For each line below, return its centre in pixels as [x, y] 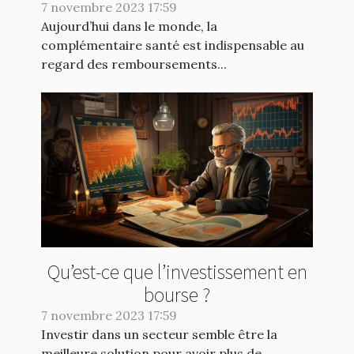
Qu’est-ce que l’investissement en [177, 271]
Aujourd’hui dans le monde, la [129, 26]
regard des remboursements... [134, 64]
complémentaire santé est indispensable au [173, 45]
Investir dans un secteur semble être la [159, 335]
